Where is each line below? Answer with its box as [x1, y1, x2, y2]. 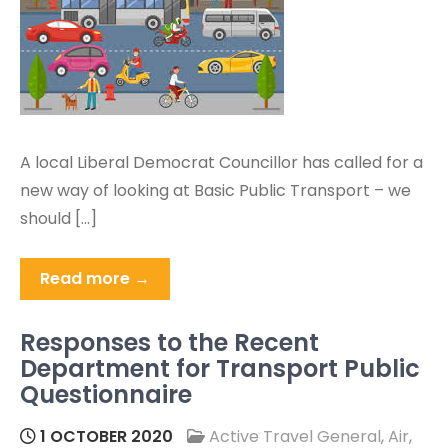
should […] [20, 206, 97, 230]
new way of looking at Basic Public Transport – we [20, 178, 411, 202]
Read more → [40, 266, 150, 290]
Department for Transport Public [20, 351, 420, 385]
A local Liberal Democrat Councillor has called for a [20, 150, 423, 174]
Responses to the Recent [20, 325, 319, 359]
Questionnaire [20, 377, 192, 411]
